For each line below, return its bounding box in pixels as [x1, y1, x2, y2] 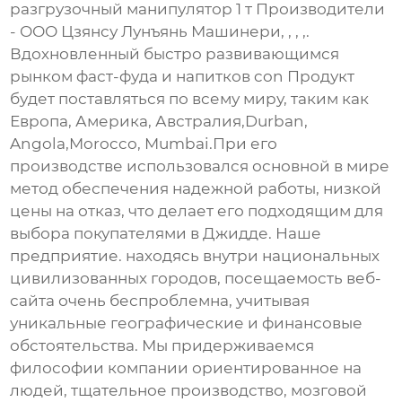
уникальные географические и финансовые [10, 314, 363, 333]
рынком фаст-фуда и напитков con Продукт [10, 67, 355, 86]
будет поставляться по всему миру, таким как [10, 90, 370, 109]
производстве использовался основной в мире [10, 157, 390, 176]
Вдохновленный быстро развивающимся [10, 45, 340, 64]
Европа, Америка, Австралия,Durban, [10, 112, 309, 131]
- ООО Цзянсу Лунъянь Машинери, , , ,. [10, 22, 310, 41]
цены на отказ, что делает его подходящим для [10, 202, 384, 221]
